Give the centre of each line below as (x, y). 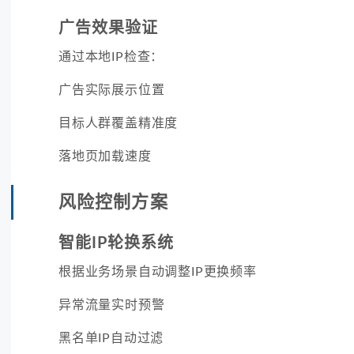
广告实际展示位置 (112, 90)
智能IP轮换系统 (116, 243)
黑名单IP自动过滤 (111, 338)
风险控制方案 (113, 202)
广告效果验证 (108, 28)
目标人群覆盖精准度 (119, 123)
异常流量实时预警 (112, 305)
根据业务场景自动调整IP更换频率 (158, 271)
